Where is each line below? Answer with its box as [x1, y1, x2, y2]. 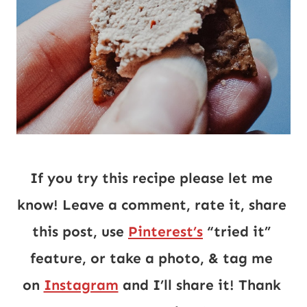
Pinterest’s [128, 223, 203, 241]
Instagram [43, 276, 119, 295]
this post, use [32, 223, 128, 241]
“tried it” [203, 223, 271, 241]
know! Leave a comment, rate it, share [16, 196, 286, 214]
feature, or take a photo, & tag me [30, 249, 273, 268]
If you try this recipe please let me [30, 169, 273, 188]
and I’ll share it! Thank [118, 276, 281, 295]
